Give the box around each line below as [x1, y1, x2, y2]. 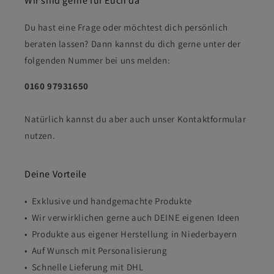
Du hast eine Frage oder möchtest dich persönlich [24, 21, 228, 34]
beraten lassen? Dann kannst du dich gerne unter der [24, 38, 241, 50]
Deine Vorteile [24, 168, 87, 181]
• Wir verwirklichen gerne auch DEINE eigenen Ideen [24, 212, 240, 224]
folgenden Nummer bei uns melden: [24, 54, 171, 67]
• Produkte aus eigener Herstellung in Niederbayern [24, 228, 237, 240]
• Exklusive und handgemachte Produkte [24, 195, 192, 207]
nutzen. [24, 130, 56, 142]
